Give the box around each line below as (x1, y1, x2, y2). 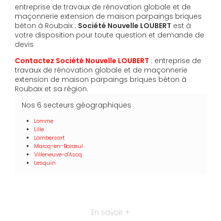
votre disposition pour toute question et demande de (15, 30, 204, 40)
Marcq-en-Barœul (34, 142, 83, 150)
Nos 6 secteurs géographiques (22, 100, 131, 110)
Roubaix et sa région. (15, 83, 88, 94)
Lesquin (34, 158, 56, 167)
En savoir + (91, 207, 130, 218)
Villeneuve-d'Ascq (34, 150, 82, 158)
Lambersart (34, 133, 65, 142)
